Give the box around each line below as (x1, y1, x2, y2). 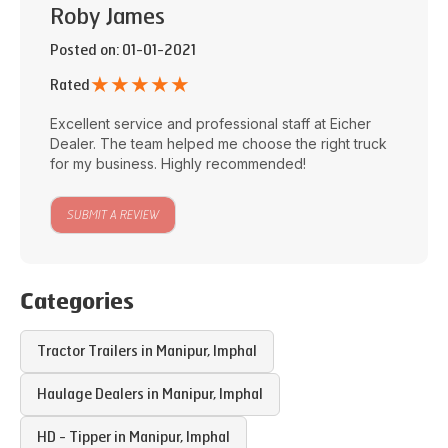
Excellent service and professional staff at (50, 115, 330, 132)
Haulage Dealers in (37, 386, 162, 403)
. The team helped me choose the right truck (93, 135, 387, 152)
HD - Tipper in (37, 429, 129, 446)
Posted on (50, 42, 116, 59)
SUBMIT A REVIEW (67, 208, 159, 222)
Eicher (330, 115, 371, 132)
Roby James (50, 4, 165, 30)
